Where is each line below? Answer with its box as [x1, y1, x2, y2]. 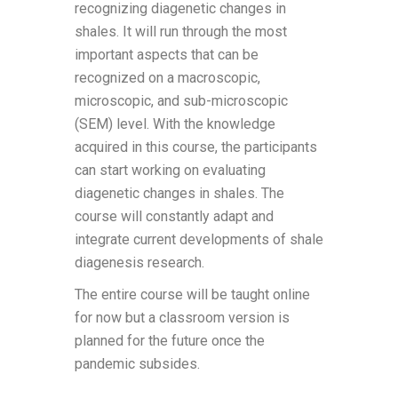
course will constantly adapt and [75, 208, 274, 225]
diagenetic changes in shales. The [75, 185, 284, 202]
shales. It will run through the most [75, 23, 287, 40]
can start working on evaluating [75, 162, 266, 179]
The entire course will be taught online [75, 286, 310, 303]
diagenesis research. [75, 254, 204, 271]
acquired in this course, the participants [75, 139, 317, 155]
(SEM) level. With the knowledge [75, 115, 275, 132]
